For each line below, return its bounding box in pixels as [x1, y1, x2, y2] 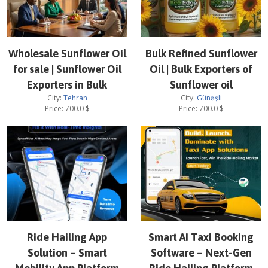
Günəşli [196, 93, 222, 103]
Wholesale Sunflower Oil [8, 47, 126, 60]
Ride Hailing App [27, 231, 107, 243]
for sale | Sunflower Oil [13, 63, 121, 75]
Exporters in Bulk [27, 78, 107, 91]
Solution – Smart [27, 246, 107, 259]
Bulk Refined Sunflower [145, 47, 257, 60]
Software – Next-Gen [150, 246, 252, 259]
